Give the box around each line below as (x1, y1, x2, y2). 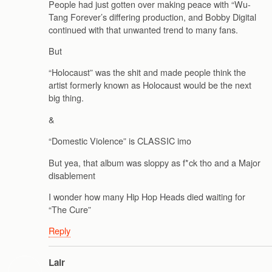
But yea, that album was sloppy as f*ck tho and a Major (49, 155, 260, 169)
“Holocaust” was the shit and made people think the (49, 66, 246, 79)
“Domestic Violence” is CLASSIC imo (49, 134, 191, 148)
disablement (49, 168, 95, 182)
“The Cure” (49, 202, 91, 216)
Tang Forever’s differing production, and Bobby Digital (49, 10, 256, 23)
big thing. (49, 91, 84, 104)
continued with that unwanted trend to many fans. (49, 22, 238, 36)
